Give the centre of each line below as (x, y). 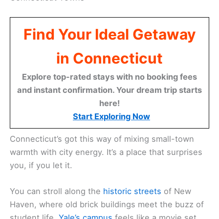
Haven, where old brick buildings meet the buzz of (107, 205)
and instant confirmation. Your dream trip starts (109, 90)
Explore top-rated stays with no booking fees (109, 77)
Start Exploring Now (111, 117)
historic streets (132, 191)
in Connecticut (109, 58)
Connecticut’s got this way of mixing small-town (102, 139)
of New (176, 191)
